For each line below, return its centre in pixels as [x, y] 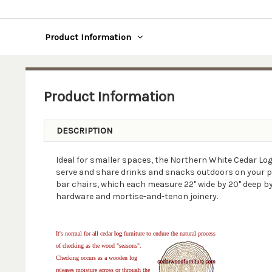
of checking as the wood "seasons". [98, 246]
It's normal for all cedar [84, 233]
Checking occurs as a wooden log [96, 258]
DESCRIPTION [84, 131]
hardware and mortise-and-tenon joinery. [137, 196]
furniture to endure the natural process [168, 233]
